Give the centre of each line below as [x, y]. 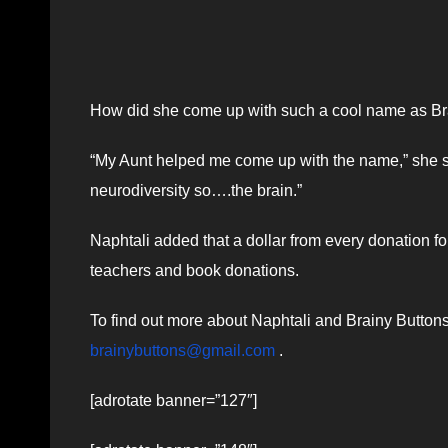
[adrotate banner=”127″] [173, 400]
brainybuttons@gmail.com [182, 350]
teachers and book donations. [194, 270]
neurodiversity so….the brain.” [196, 190]
